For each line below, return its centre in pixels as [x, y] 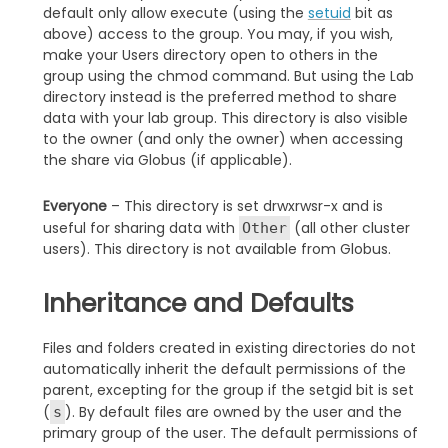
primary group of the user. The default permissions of [230, 433]
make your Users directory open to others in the [210, 54]
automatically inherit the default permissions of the [224, 369]
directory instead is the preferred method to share [219, 96]
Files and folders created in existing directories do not [229, 348]
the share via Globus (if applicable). [167, 159]
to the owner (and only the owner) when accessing [222, 138]
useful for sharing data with [140, 227]
